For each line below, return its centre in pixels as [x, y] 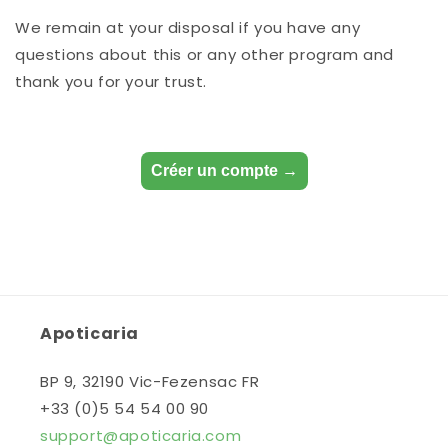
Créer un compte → [224, 170]
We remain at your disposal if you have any [188, 27]
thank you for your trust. [111, 81]
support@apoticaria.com [141, 435]
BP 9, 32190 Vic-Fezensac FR [150, 381]
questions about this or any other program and [205, 54]
